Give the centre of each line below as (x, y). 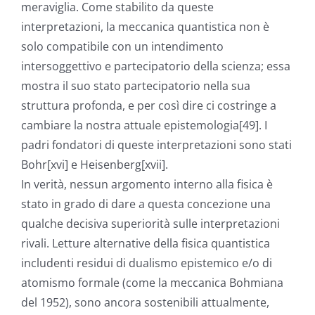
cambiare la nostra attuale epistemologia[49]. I (144, 126)
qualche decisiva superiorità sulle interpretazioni (150, 224)
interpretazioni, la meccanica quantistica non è (145, 27)
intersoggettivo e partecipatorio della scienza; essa (156, 66)
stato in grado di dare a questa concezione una (146, 204)
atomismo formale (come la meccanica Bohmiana (152, 283)
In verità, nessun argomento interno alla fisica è (147, 185)
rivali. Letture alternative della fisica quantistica (146, 244)
